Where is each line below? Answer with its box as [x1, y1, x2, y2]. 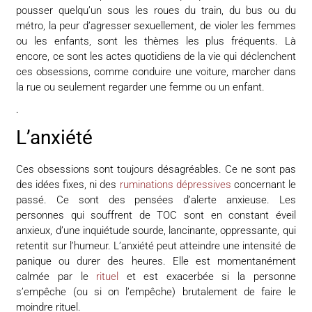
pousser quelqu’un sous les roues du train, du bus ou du [16, 3, 296, 17]
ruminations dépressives [119, 178, 231, 191]
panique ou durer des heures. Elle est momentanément [16, 254, 296, 267]
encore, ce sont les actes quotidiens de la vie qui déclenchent [16, 49, 296, 63]
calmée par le [16, 270, 97, 283]
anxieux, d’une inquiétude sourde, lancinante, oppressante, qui [16, 224, 296, 237]
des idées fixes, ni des [16, 178, 120, 191]
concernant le [231, 178, 296, 191]
